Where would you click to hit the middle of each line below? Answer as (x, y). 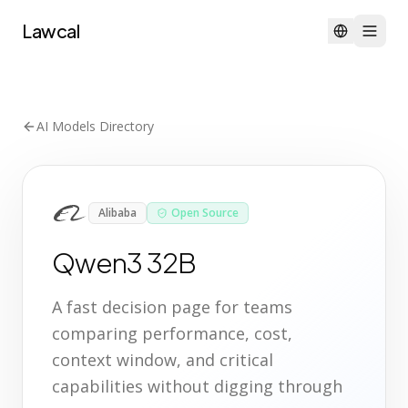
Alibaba (117, 213)
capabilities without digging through (197, 386)
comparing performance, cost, (172, 333)
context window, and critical (163, 360)
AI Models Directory (95, 126)
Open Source (205, 213)
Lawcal (51, 31)
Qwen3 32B (124, 262)
